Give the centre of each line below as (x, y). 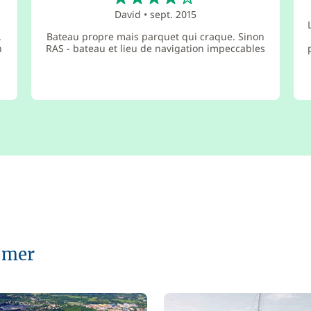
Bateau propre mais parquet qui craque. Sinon (155, 36)
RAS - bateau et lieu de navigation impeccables (155, 48)
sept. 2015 (173, 14)
